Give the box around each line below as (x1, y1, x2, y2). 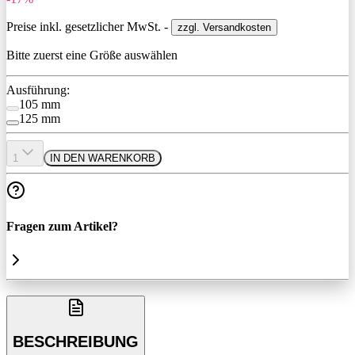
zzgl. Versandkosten (177, 21, 271, 33)
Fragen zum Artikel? (6, 219, 118, 234)
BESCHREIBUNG (13, 332, 139, 350)
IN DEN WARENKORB (50, 151, 155, 164)
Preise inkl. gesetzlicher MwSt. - (6, 19, 171, 33)
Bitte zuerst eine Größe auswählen (6, 48, 177, 62)
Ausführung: (6, 82, 70, 97)
